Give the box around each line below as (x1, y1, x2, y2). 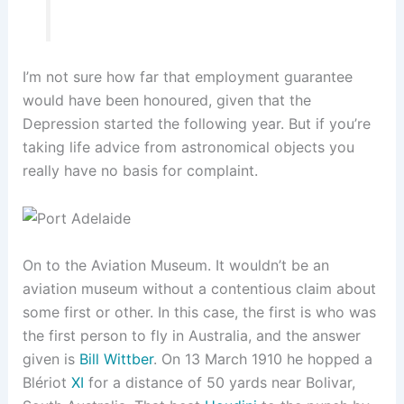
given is (22, 349, 79, 368)
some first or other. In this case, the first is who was (22, 302, 376, 321)
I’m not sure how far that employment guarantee (22, 68, 353, 87)
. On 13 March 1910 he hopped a (152, 349, 372, 368)
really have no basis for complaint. (22, 161, 258, 180)
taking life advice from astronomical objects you (22, 138, 354, 157)
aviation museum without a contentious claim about (22, 279, 376, 298)
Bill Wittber (78, 349, 153, 368)
